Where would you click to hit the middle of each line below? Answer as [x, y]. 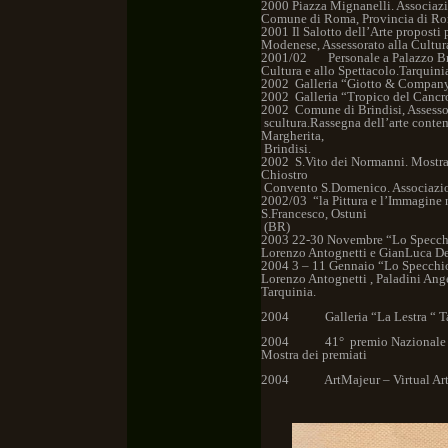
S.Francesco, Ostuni [314, 213]
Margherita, [292, 135]
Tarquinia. [288, 291]
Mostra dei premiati [315, 354]
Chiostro [284, 174]
